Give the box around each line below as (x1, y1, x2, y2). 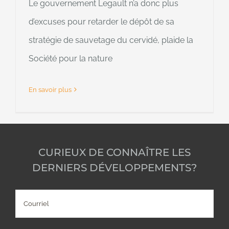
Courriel (15, 189, 47, 199)
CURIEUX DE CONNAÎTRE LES (38, 146, 191, 158)
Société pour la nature (29, 53, 112, 63)
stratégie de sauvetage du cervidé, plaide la (29, 35, 193, 45)
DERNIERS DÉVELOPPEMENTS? (32, 161, 197, 174)
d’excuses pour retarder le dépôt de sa (29, 16, 174, 27)
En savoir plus (29, 85, 72, 94)
